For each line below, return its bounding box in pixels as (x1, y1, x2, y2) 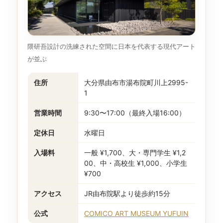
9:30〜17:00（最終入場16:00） (84, 108, 186, 117)
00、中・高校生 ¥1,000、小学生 (84, 158, 187, 167)
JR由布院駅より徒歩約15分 (84, 189, 170, 198)
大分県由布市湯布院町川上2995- (84, 78, 188, 87)
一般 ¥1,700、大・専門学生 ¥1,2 (84, 148, 186, 157)
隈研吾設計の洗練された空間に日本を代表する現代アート (27, 42, 196, 50)
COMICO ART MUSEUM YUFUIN (84, 209, 189, 218)
